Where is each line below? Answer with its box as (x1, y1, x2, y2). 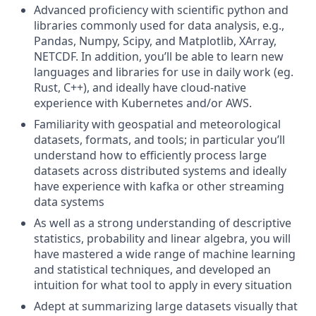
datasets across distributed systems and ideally (34, 162, 286, 178)
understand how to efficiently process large (34, 147, 267, 163)
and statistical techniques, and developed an (34, 261, 271, 277)
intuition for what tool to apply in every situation (34, 276, 292, 293)
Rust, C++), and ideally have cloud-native (34, 79, 246, 95)
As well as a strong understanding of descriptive (34, 214, 291, 231)
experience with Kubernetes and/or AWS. (34, 95, 252, 111)
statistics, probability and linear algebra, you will (34, 230, 291, 246)
